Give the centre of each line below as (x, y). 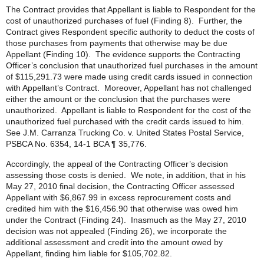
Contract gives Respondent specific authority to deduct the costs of (130, 32)
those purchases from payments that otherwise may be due (117, 43)
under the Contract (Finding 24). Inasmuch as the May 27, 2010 (126, 220)
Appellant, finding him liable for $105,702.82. (89, 253)
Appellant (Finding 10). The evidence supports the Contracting (123, 54)
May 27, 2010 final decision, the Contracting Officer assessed (120, 186)
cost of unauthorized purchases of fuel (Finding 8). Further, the (124, 21)
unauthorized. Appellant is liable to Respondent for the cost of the (128, 110)
